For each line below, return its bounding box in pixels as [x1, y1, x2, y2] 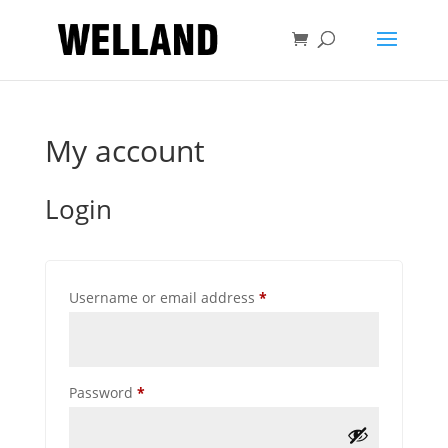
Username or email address [68, 288, 259, 307]
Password [68, 383, 137, 402]
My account [44, 130, 205, 171]
